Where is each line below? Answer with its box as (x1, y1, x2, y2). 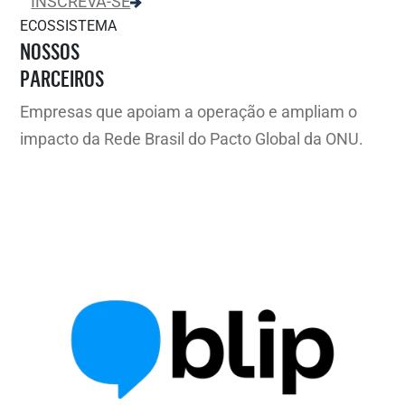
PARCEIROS (20, 63, 105, 91)
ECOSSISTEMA (20, 16, 118, 34)
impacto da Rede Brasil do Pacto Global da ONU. (20, 128, 364, 148)
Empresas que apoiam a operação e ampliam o (20, 101, 358, 121)
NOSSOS (20, 36, 80, 64)
